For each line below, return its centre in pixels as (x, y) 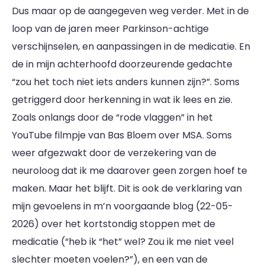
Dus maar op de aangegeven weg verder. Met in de (130, 11)
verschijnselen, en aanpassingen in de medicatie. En (131, 46)
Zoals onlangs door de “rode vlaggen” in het (112, 117)
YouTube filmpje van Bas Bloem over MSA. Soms (122, 135)
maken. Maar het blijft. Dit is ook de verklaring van (127, 188)
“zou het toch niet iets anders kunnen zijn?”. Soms (126, 82)
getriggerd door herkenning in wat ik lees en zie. (122, 100)
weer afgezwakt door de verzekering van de (114, 153)
